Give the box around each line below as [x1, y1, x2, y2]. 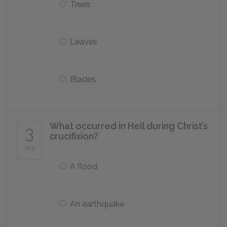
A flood [70, 162, 97, 171]
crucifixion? [50, 131, 98, 141]
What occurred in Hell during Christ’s [50, 121, 208, 131]
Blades [70, 74, 96, 84]
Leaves [70, 37, 97, 47]
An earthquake [70, 199, 124, 209]
